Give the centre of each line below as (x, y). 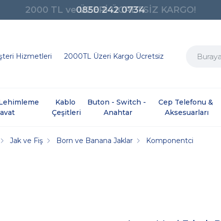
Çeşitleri (66, 112)
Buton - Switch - (118, 102)
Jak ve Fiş (27, 140)
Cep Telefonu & (187, 102)
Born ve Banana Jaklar (95, 140)
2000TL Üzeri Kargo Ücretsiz (114, 56)
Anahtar (118, 112)
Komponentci (170, 140)
